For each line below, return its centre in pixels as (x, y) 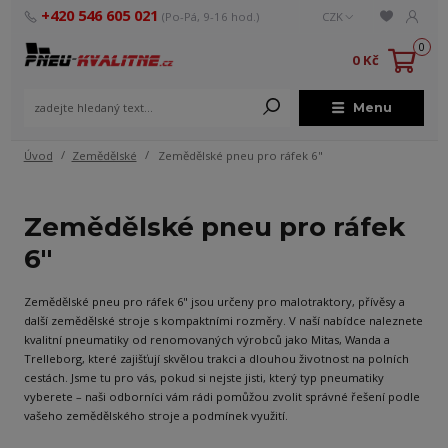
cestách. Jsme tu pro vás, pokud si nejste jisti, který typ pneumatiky (203, 378)
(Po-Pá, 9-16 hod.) (211, 16)
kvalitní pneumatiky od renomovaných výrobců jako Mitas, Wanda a (206, 340)
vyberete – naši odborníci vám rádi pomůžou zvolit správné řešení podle (221, 397)
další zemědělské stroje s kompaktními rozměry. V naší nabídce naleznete (223, 321)
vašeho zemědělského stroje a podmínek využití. (155, 416)
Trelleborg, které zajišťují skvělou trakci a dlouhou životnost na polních (216, 359)
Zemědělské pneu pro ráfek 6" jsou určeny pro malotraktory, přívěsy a (214, 302)
